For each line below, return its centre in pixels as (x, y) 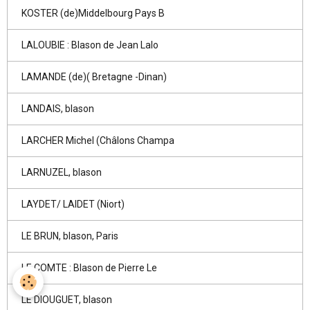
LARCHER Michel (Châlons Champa (98, 140)
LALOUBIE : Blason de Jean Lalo (90, 45)
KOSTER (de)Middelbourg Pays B (93, 13)
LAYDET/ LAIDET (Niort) (73, 204)
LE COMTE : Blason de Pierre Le (89, 268)
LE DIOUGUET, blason (67, 300)
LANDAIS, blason (58, 109)
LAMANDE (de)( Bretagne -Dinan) (94, 77)
